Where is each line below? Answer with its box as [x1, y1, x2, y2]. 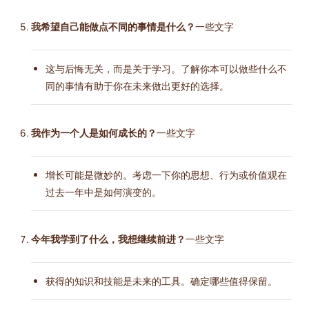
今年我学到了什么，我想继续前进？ [31, 232, 186, 246]
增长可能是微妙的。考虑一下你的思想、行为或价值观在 [46, 168, 287, 182]
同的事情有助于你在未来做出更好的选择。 [46, 79, 229, 93]
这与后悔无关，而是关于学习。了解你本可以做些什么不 [46, 62, 287, 76]
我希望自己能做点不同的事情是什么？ [31, 20, 195, 34]
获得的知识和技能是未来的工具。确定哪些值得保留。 [46, 275, 277, 288]
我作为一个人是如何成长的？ [31, 126, 157, 140]
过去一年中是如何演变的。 [46, 186, 161, 199]
